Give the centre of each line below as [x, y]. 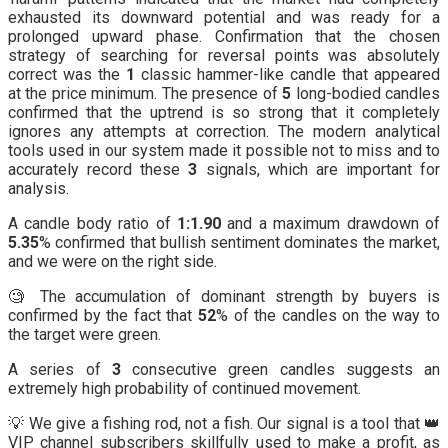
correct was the [67, 74]
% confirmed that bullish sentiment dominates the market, [239, 242]
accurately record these [98, 169]
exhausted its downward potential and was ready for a [224, 17]
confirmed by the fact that [103, 315]
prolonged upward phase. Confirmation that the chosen [224, 36]
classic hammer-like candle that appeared [287, 74]
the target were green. [84, 334]
